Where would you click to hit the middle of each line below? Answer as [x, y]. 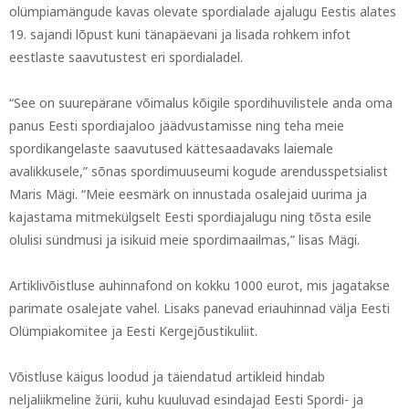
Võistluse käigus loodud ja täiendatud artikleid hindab [167, 377]
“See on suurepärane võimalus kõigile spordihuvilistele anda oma [201, 103]
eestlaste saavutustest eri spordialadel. [126, 58]
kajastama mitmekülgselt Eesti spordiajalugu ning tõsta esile [190, 217]
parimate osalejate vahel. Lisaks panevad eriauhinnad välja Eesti [199, 309]
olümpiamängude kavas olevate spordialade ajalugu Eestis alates [203, 12]
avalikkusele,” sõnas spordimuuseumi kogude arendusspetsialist [199, 172]
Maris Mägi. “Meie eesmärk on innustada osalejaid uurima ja [188, 194]
